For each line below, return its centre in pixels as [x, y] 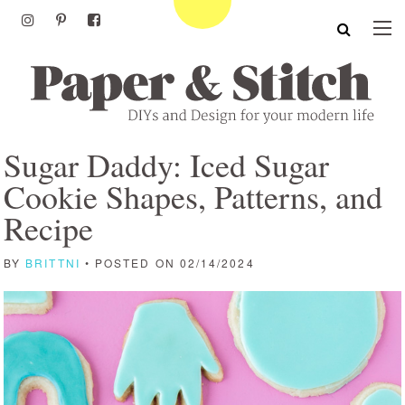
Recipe [48, 228]
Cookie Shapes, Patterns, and [193, 196]
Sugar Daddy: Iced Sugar [166, 165]
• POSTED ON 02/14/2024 [167, 263]
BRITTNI [53, 263]
